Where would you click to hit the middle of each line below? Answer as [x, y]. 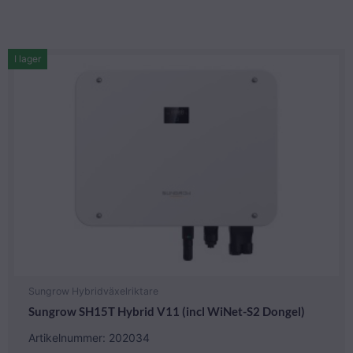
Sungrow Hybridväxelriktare [93, 291]
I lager [28, 59]
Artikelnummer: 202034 [89, 338]
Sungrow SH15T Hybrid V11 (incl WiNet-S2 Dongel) [166, 312]
